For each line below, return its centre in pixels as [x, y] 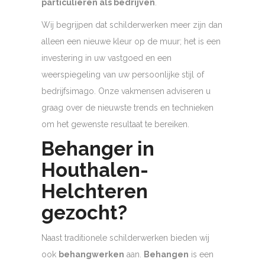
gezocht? [84, 213]
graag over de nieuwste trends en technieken [127, 108]
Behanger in [98, 149]
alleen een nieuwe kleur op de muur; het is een [131, 42]
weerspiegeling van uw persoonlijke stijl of [123, 75]
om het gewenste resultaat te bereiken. [115, 125]
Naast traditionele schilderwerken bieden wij [125, 238]
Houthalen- [95, 170]
